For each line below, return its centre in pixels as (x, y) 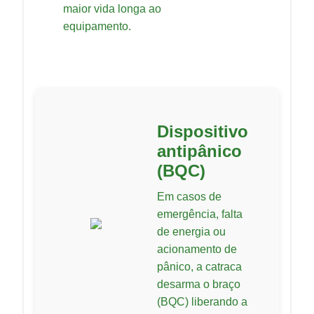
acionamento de (197, 250)
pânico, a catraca (199, 267)
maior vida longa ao (112, 9)
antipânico (199, 151)
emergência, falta (200, 214)
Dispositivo (203, 132)
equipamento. (97, 27)
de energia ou (191, 232)
